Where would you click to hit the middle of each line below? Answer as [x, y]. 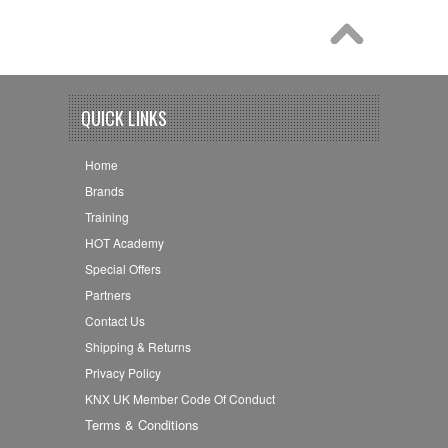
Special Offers [122, 268]
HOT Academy [124, 242]
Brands [104, 190]
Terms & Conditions [141, 424]
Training [106, 216]
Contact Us [114, 320]
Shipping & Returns [137, 346]
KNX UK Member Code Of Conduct [179, 398]
